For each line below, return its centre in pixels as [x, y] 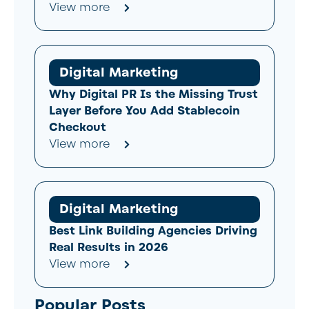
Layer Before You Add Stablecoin [144, 111]
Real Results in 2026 [109, 247]
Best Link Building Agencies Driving [153, 231]
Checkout [78, 127]
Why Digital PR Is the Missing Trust [153, 94]
